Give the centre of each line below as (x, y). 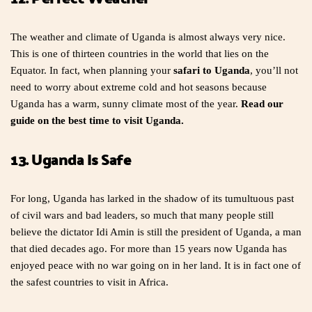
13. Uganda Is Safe (71, 159)
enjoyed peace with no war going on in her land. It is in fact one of (156, 266)
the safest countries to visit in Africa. (89, 282)
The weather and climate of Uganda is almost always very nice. (148, 37)
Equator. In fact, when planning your (92, 71)
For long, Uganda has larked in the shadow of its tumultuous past (152, 199)
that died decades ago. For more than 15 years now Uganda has (149, 249)
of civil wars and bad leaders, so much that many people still (142, 216)
